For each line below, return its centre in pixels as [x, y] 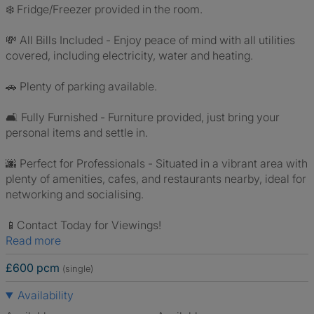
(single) [78, 268]
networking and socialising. [75, 194]
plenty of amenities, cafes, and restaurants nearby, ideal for [156, 179]
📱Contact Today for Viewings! [83, 225]
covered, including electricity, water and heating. [129, 55]
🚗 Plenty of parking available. [81, 86]
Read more [37, 240]
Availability [45, 295]
